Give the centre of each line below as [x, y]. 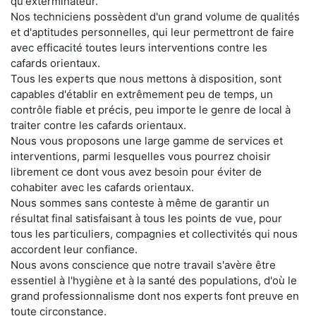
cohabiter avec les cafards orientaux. [102, 187]
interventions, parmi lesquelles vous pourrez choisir [141, 156]
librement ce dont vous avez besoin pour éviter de [136, 171]
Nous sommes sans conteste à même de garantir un [140, 202]
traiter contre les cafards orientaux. [98, 125]
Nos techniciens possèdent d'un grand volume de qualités [155, 16]
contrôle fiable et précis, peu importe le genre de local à [151, 109]
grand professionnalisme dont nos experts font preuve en [155, 296]
